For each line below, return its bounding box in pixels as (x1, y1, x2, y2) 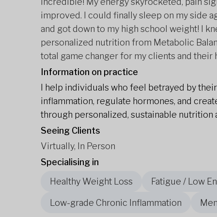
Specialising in (41, 157, 99, 167)
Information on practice (41, 67, 138, 77)
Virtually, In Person (41, 141, 115, 151)
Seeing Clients (41, 125, 100, 136)
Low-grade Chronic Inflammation (50, 197, 182, 208)
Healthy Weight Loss (50, 176, 133, 187)
